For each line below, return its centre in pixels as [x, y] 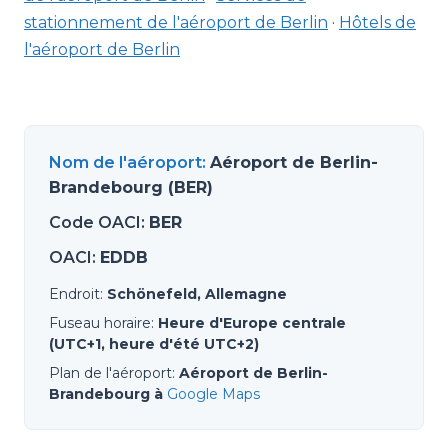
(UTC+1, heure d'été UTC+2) [154, 344]
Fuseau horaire [100, 323]
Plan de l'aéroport [110, 373]
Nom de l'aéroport [125, 162]
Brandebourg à [106, 394]
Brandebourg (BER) [131, 187]
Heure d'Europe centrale [252, 323]
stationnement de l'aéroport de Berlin [176, 22]
